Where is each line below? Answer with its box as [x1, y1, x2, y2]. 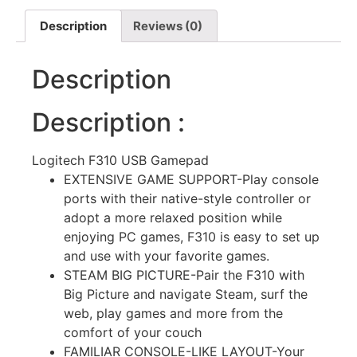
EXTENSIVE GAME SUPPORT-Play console [64, 171, 319, 187]
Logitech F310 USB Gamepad [32, 151, 209, 168]
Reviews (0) [133, 18, 202, 33]
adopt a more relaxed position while [64, 209, 282, 226]
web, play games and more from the [64, 304, 283, 321]
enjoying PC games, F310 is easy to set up [64, 228, 320, 245]
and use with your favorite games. [64, 247, 269, 264]
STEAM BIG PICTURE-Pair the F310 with [64, 266, 304, 283]
